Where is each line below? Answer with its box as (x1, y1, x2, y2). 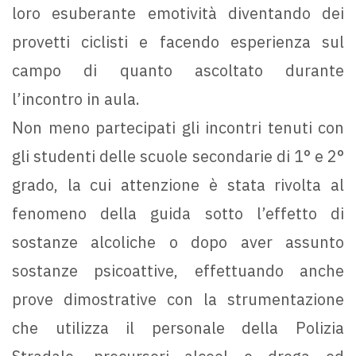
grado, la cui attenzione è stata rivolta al (12, 173, 344, 195)
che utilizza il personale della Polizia (12, 316, 344, 339)
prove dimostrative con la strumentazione (12, 288, 344, 310)
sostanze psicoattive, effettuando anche (12, 259, 344, 281)
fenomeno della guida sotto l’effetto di (12, 202, 344, 224)
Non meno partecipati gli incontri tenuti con (12, 116, 344, 138)
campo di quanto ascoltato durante (12, 59, 344, 81)
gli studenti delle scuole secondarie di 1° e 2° (12, 145, 344, 167)
